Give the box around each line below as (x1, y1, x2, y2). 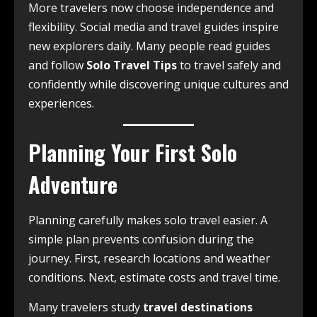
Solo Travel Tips (86, 57, 177, 74)
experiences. (28, 96, 94, 112)
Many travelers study (28, 299, 143, 316)
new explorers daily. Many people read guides (28, 38, 270, 54)
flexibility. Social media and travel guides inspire (28, 19, 279, 35)
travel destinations (143, 299, 253, 316)
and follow (28, 57, 86, 74)
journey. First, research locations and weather (28, 250, 270, 267)
